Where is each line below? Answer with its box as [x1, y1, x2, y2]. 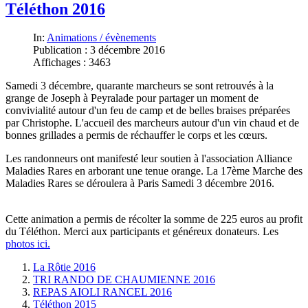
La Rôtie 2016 [33, 261, 96, 274]
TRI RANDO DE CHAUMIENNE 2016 [33, 274, 215, 286]
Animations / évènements [47, 32, 156, 44]
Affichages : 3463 [33, 56, 111, 69]
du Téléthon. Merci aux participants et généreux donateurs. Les [5, 225, 278, 238]
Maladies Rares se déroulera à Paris [5, 177, 162, 190]
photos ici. [5, 238, 50, 250]
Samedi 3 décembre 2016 [162, 177, 272, 190]
